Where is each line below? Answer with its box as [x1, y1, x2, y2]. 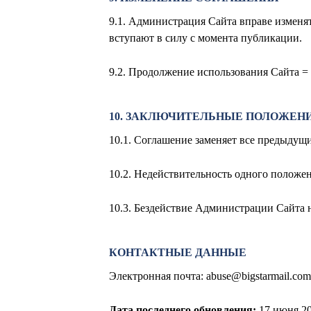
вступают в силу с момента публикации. [109, 32, 302, 44]
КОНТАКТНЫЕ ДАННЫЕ [109, 246, 246, 259]
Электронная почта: [109, 270, 206, 283]
